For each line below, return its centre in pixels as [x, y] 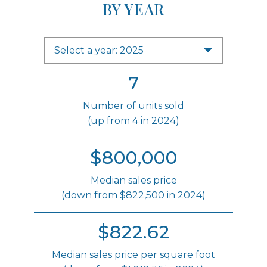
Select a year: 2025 [132, 50]
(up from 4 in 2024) [133, 120]
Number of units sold [133, 105]
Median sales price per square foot [133, 254]
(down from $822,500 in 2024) [133, 195]
